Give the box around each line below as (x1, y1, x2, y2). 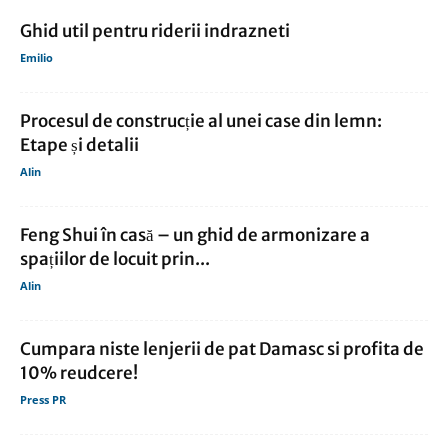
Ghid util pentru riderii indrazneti (20, 20, 290, 43)
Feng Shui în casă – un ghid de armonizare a (20, 224, 370, 247)
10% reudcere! (20, 362, 138, 385)
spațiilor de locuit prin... (20, 248, 210, 271)
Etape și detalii (20, 134, 139, 157)
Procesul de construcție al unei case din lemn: (20, 110, 382, 133)
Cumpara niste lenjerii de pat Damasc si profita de (20, 338, 424, 361)
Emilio (20, 50, 53, 66)
